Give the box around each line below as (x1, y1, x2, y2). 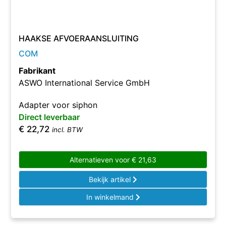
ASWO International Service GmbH (19, 78, 150, 88)
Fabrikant (19, 66, 56, 76)
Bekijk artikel (89, 175, 133, 184)
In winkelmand (86, 193, 136, 201)
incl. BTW (52, 126, 83, 134)
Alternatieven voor (70, 155, 132, 164)
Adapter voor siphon (19, 100, 98, 110)
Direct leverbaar (19, 112, 80, 122)
